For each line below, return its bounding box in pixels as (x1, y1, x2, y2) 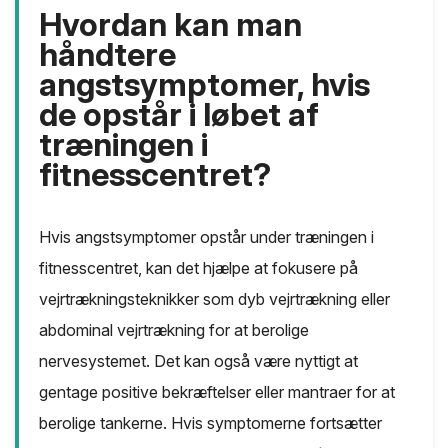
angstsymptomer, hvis (39, 65, 370, 105)
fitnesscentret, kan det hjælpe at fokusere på (39, 258, 358, 279)
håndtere (39, 35, 176, 75)
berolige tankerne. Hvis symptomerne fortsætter (39, 413, 382, 434)
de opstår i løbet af (39, 95, 319, 135)
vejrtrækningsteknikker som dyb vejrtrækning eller (39, 289, 390, 310)
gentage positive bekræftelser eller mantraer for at (39, 382, 395, 403)
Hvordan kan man (39, 5, 302, 45)
